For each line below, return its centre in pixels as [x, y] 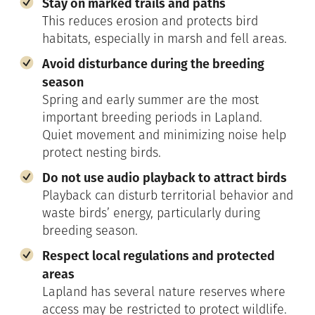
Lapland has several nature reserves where [164, 292]
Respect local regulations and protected [159, 256]
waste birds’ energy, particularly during [151, 214]
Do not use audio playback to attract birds [165, 178]
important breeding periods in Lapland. [152, 118]
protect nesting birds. [102, 153]
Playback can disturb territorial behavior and [168, 196]
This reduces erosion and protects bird [150, 22]
